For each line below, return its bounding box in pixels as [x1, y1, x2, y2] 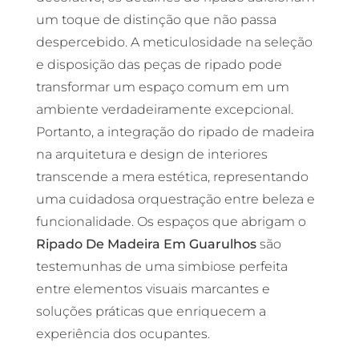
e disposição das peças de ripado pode [35, 57, 282, 72]
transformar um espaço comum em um [35, 79, 289, 95]
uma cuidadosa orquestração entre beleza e [35, 192, 315, 207]
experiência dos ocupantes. [35, 326, 210, 341]
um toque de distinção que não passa [35, 12, 276, 27]
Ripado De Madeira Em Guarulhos [35, 236, 256, 252]
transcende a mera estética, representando [35, 169, 309, 184]
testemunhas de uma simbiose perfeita [35, 259, 288, 274]
